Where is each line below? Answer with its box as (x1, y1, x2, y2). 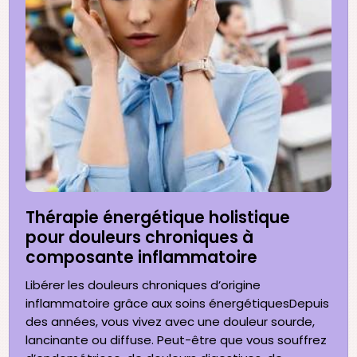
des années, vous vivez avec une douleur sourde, (25, 313, 316, 331)
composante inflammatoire (25, 246, 258, 269)
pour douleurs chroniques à (25, 226, 254, 249)
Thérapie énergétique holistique (25, 206, 291, 229)
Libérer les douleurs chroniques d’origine (25, 277, 261, 294)
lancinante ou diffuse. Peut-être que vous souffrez (25, 331, 328, 349)
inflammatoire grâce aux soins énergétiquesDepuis (25, 295, 330, 312)
